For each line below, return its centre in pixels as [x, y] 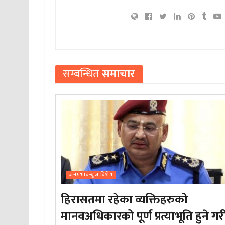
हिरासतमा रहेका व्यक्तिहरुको [124, 200]
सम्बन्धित [81, 74]
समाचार [118, 74]
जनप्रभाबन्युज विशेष [91, 175]
